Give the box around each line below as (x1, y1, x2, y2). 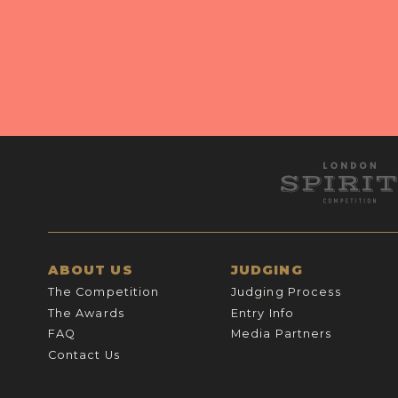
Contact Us (47, 347, 120, 362)
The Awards (47, 306, 124, 320)
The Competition (47, 285, 160, 299)
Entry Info (230, 306, 295, 320)
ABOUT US (47, 262, 133, 279)
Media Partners (230, 327, 332, 341)
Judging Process (230, 285, 341, 299)
